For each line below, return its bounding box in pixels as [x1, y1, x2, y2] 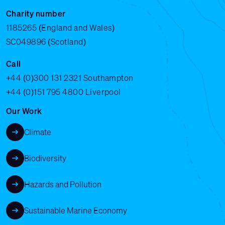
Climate [24, 126, 51, 138]
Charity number [6, 8, 66, 19]
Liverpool [83, 86, 121, 97]
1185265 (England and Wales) [6, 22, 115, 33]
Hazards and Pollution [24, 178, 101, 190]
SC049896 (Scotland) [6, 36, 86, 47]
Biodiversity [24, 152, 66, 164]
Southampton [81, 72, 134, 83]
